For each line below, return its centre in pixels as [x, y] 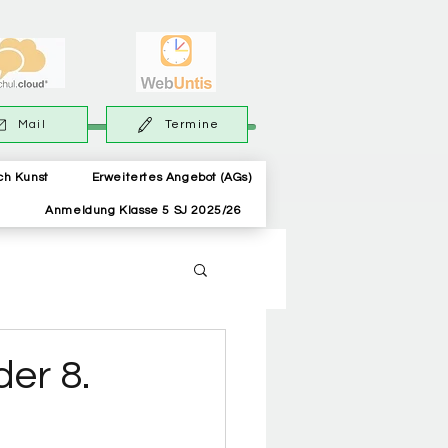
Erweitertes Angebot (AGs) [171, 177]
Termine [192, 124]
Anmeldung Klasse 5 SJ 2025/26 [143, 210]
